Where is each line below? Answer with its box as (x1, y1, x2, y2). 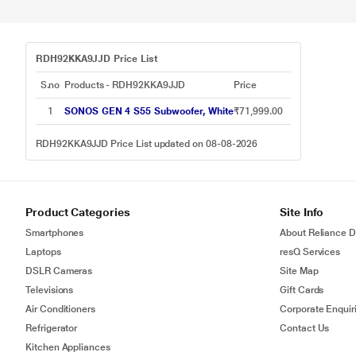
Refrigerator (25, 323, 78, 334)
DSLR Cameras (25, 265, 93, 277)
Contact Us (280, 323, 330, 334)
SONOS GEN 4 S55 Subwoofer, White (64, 106, 234, 117)
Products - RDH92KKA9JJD (64, 79, 185, 91)
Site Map (280, 265, 319, 277)
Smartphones (25, 227, 84, 238)
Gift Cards (280, 284, 324, 296)
